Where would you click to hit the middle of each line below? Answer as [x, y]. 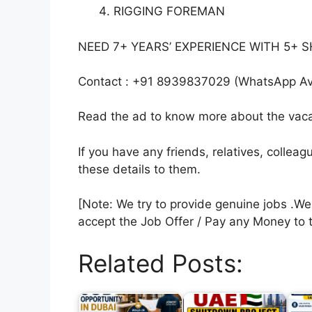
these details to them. [139, 169]
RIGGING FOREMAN [171, 11]
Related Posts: [161, 263]
